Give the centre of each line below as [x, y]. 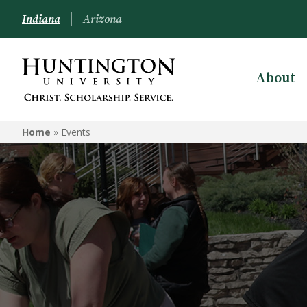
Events [76, 132]
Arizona [102, 19]
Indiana [41, 19]
